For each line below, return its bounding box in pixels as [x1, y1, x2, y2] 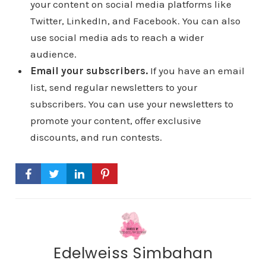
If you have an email [147, 65, 245, 77]
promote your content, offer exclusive [30, 115, 201, 127]
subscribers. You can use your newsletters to [30, 98, 233, 110]
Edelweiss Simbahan [53, 242, 213, 264]
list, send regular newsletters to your [30, 81, 197, 94]
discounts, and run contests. [30, 131, 162, 144]
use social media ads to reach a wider [30, 31, 204, 44]
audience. [30, 48, 77, 61]
